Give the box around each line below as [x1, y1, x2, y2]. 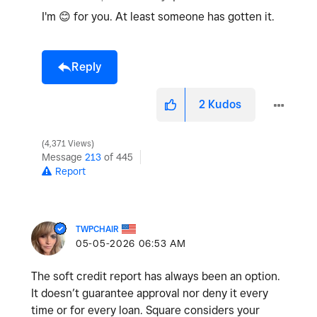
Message [42, 151, 85, 163]
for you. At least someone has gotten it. [71, 10, 275, 24]
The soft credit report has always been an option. [31, 270, 280, 284]
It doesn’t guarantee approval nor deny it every [31, 287, 268, 301]
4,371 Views [42, 139, 93, 149]
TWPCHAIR [76, 224, 119, 235]
